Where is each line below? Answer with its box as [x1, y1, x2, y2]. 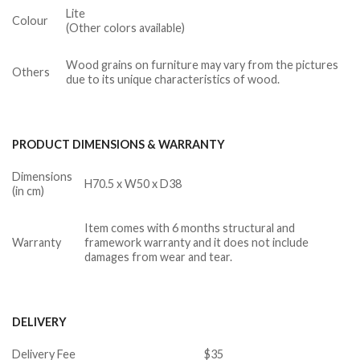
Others [12, 65, 50, 80]
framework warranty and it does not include [84, 235, 309, 249]
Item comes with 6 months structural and [84, 221, 296, 235]
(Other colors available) [66, 21, 186, 35]
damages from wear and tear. [84, 250, 233, 264]
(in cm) [12, 184, 44, 198]
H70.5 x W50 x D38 [84, 177, 182, 190]
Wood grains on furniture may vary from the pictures [66, 58, 339, 72]
